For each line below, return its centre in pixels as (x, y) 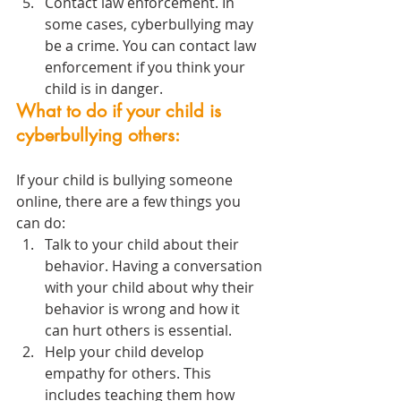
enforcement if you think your (147, 68)
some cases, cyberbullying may (151, 25)
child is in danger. (104, 89)
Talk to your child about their (144, 245)
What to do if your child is (121, 111)
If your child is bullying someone (126, 180)
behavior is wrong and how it (144, 309)
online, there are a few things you (130, 202)
